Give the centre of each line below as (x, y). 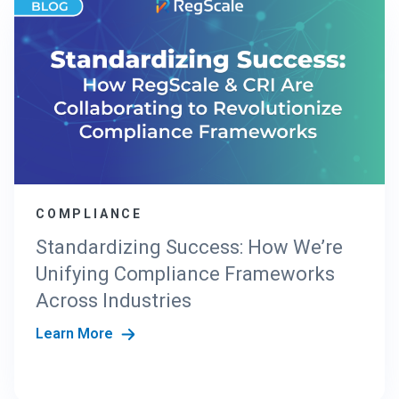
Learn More (77, 334)
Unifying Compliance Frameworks (185, 274)
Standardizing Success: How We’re (189, 248)
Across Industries (114, 301)
